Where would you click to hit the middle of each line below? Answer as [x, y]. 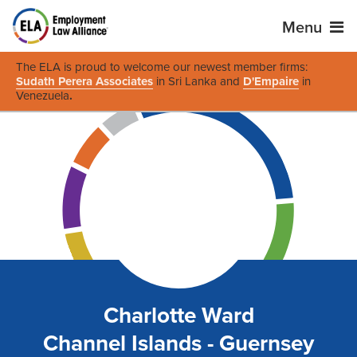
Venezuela [43, 96]
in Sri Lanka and [198, 82]
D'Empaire [271, 82]
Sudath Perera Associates [84, 82]
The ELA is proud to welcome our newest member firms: [162, 67]
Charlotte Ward [178, 316]
